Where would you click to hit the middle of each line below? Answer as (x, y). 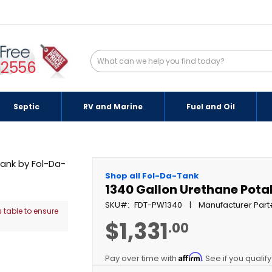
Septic (27, 106)
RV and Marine (113, 106)
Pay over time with (142, 258)
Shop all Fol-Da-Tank (152, 175)
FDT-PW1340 (158, 205)
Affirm (190, 257)
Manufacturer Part (234, 205)
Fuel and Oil (210, 106)
